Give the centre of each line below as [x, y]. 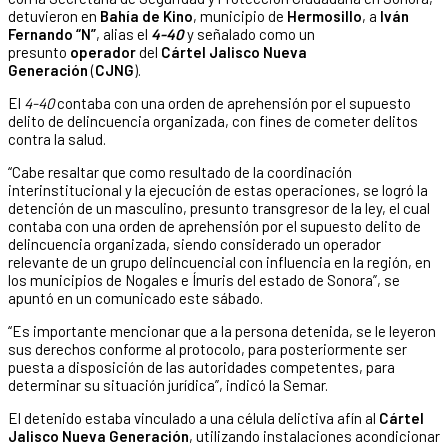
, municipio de [240, 15]
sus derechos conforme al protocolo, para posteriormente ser [207, 348]
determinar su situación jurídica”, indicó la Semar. [168, 384]
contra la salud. [57, 138]
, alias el [123, 33]
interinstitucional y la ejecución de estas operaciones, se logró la [218, 189]
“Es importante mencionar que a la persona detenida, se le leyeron [222, 330]
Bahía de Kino [146, 15]
